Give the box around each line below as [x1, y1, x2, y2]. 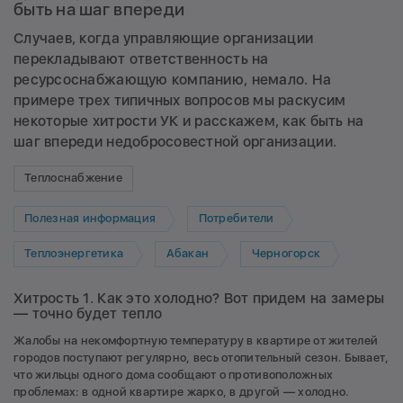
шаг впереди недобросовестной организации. [13, 132, 337, 150]
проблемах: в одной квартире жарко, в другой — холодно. [13, 384, 349, 399]
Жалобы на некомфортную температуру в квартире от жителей [13, 333, 379, 347]
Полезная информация [24, 211, 157, 226]
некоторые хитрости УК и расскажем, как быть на [13, 112, 364, 130]
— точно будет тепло [13, 304, 163, 322]
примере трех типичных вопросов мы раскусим [13, 91, 346, 109]
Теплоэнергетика [24, 246, 124, 261]
